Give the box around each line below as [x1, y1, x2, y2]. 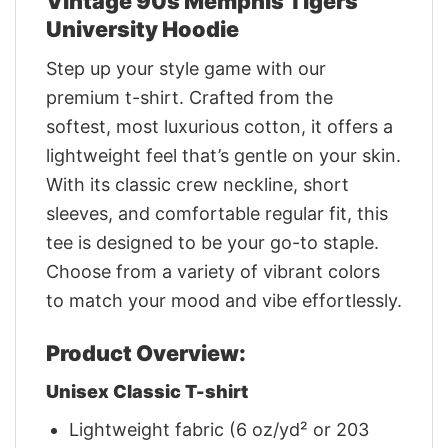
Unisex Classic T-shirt [46, 381, 248, 403]
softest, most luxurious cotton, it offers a [46, 116, 393, 138]
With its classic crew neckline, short [46, 174, 349, 196]
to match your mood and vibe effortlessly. [46, 290, 402, 312]
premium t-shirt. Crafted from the [46, 87, 333, 109]
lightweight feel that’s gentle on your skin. [46, 145, 401, 167]
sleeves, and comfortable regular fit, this [46, 203, 388, 225]
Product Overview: [46, 339, 246, 366]
